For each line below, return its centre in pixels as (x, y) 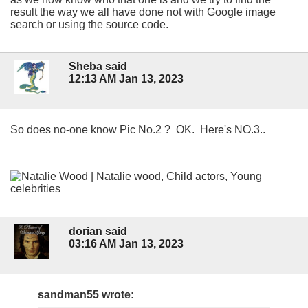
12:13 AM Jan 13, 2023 (126, 79)
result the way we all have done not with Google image (143, 12)
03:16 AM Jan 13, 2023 (126, 243)
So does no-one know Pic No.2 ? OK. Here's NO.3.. (138, 130)
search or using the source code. (89, 25)
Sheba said (98, 67)
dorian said (98, 231)
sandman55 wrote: (86, 294)
